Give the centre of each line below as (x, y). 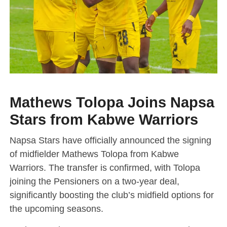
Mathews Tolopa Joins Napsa (112, 103)
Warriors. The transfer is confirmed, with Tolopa (105, 168)
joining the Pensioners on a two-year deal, (94, 181)
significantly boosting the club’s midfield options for (111, 195)
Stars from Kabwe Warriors (104, 120)
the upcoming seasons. (56, 209)
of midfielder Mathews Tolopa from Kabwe (94, 154)
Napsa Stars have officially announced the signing (110, 140)
